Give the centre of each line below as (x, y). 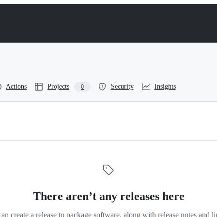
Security (122, 86)
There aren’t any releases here (108, 196)
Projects (58, 86)
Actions (16, 86)
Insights (165, 86)
